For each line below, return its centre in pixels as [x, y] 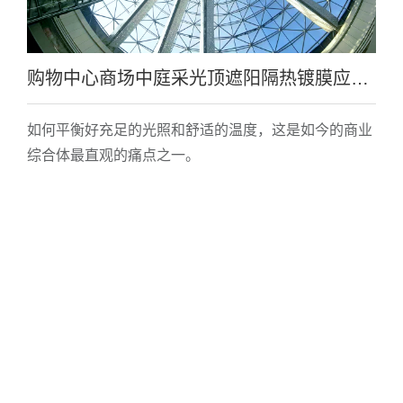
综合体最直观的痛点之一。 [113, 156]
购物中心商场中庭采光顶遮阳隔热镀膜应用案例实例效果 [359, 79]
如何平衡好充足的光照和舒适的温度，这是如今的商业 [199, 130]
